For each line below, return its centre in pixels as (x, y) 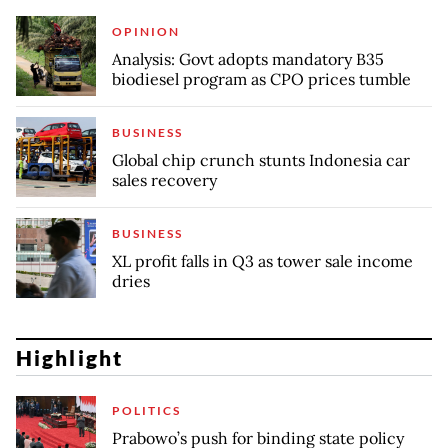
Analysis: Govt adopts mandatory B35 (248, 58)
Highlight (69, 357)
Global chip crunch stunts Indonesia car (261, 159)
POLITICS (146, 411)
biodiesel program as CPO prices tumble (261, 78)
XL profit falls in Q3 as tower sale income (262, 260)
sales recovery (164, 179)
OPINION (146, 31)
